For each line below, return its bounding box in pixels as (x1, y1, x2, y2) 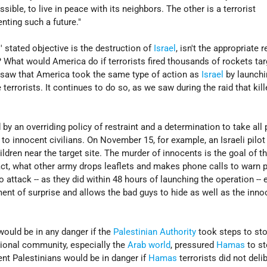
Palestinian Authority (113, 226, 197, 238)
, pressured (170, 240, 217, 251)
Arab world (128, 240, 171, 251)
